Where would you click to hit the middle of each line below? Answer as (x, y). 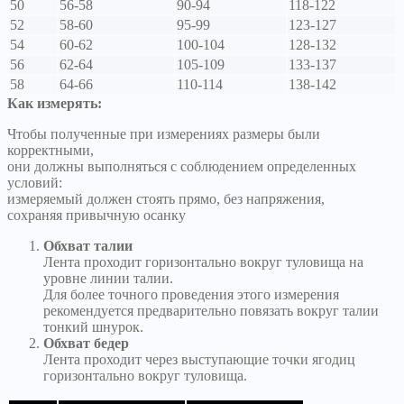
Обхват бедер (86, 344)
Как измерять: (55, 104)
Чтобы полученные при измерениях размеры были (164, 134)
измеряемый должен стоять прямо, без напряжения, (166, 199)
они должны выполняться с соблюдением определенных (182, 167)
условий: (35, 183)
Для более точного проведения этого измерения (191, 295)
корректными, (50, 151)
